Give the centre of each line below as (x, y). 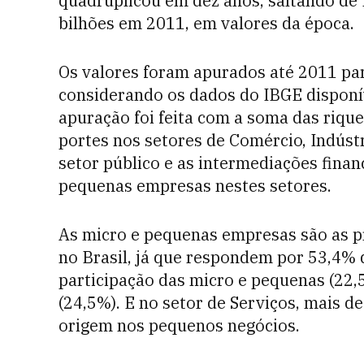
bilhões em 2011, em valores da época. (206, 23)
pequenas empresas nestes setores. (195, 186)
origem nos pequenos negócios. (179, 325)
